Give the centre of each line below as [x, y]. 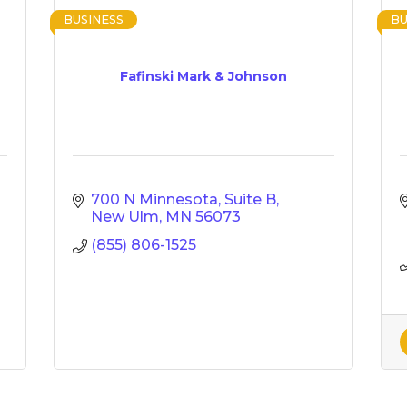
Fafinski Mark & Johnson [203, 76]
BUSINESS [94, 20]
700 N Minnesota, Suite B [184, 199]
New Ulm [125, 217]
